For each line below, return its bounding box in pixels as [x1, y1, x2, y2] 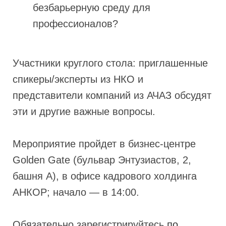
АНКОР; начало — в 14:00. [12, 186, 139, 198]
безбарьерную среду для [32, 2, 150, 13]
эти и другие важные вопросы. [12, 105, 155, 117]
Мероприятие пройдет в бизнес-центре [12, 138, 196, 149]
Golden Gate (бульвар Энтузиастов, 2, [12, 154, 191, 165]
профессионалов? [32, 18, 118, 29]
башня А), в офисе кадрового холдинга [12, 170, 197, 182]
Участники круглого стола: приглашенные [12, 57, 208, 69]
